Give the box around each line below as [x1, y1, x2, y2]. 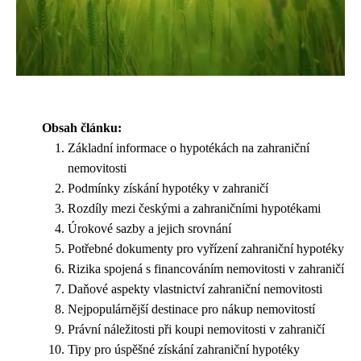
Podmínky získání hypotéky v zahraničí [68, 180, 268, 195]
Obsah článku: [42, 120, 122, 135]
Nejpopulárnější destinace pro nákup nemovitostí [68, 301, 315, 316]
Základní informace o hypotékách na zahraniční [68, 140, 309, 155]
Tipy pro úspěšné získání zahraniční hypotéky [68, 342, 300, 356]
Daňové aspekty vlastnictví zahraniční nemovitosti [68, 281, 322, 296]
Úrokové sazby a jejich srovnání [68, 221, 231, 235]
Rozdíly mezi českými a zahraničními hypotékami [68, 201, 321, 215]
